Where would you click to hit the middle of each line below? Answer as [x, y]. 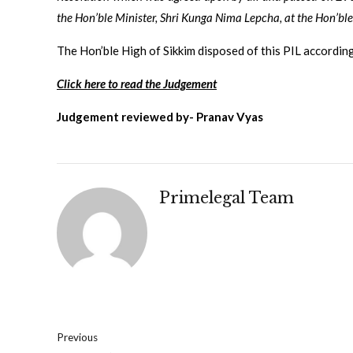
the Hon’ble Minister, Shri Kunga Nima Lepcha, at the [185, 17]
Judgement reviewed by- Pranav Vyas [160, 116]
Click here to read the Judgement [137, 83]
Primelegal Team [227, 197]
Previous [77, 338]
